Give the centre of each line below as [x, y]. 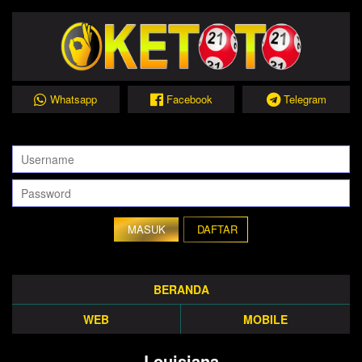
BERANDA [181, 289]
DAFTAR [217, 229]
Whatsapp [74, 99]
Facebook [189, 99]
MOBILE [265, 319]
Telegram [305, 99]
